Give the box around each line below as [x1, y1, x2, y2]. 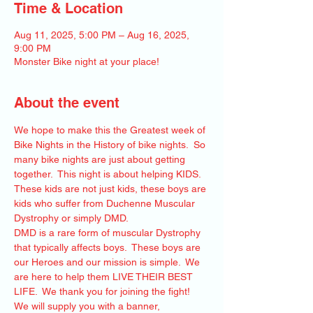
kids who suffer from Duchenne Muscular [14, 198, 198, 209]
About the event [14, 94, 119, 111]
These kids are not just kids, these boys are [14, 183, 209, 194]
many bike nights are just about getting [14, 154, 188, 165]
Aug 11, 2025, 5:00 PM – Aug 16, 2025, [14, 29, 189, 41]
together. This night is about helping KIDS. [14, 168, 206, 180]
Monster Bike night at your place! [14, 56, 159, 67]
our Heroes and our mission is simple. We [14, 256, 203, 268]
